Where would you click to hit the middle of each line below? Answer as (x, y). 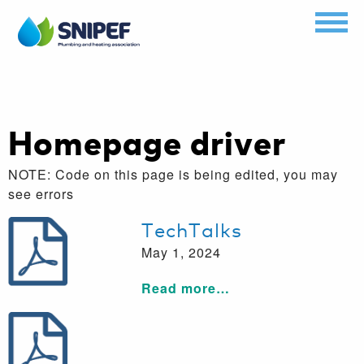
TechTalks (192, 228)
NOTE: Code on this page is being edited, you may (173, 174)
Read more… (186, 288)
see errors (41, 193)
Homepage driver (147, 141)
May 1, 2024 (181, 253)
